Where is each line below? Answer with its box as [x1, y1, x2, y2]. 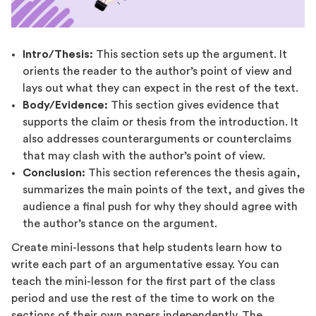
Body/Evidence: [23, 99, 108, 111]
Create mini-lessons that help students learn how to [11, 241, 282, 253]
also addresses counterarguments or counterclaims [23, 133, 291, 145]
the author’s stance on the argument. [23, 217, 217, 229]
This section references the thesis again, [85, 166, 300, 178]
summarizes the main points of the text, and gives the [23, 183, 305, 195]
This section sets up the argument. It [93, 48, 287, 60]
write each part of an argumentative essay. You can [11, 258, 279, 270]
